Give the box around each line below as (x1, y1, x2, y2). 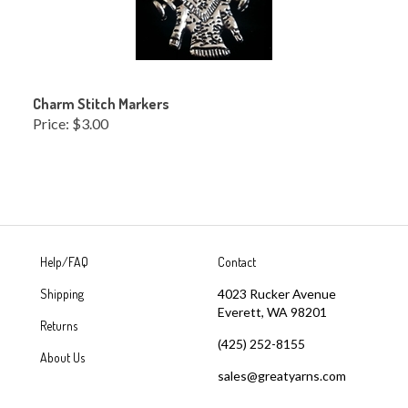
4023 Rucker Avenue (218, 281, 336, 297)
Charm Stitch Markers (33, 90, 169, 108)
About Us (40, 345, 85, 361)
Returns (40, 313, 77, 329)
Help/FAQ (40, 250, 88, 265)
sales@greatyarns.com (218, 363, 346, 379)
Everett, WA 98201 (218, 300, 327, 315)
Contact (218, 250, 256, 265)
